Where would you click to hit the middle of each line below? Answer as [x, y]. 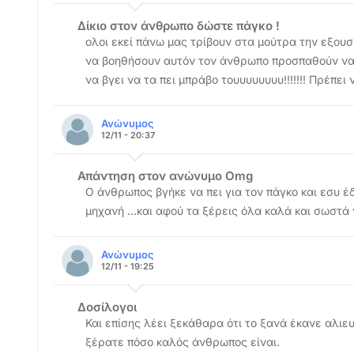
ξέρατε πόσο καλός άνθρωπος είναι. [183, 342]
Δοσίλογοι [107, 307]
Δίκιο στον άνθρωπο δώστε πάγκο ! [179, 26]
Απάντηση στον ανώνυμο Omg [165, 176]
